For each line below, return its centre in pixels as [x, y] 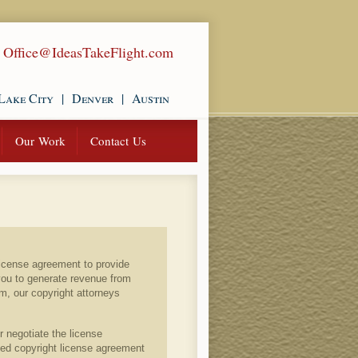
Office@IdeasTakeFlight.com [88, 52]
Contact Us [118, 141]
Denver [93, 98]
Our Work [40, 141]
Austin [151, 98]
